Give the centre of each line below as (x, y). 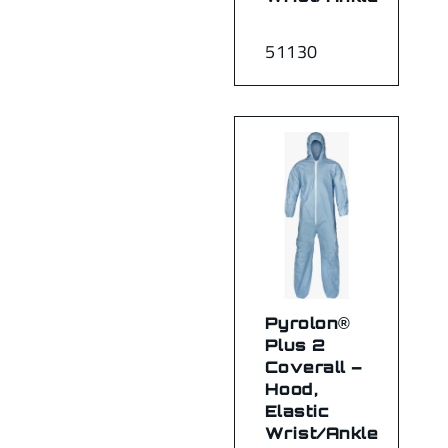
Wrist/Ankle (322, 432)
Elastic (297, 410)
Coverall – (314, 366)
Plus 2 (295, 344)
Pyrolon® (308, 322)
